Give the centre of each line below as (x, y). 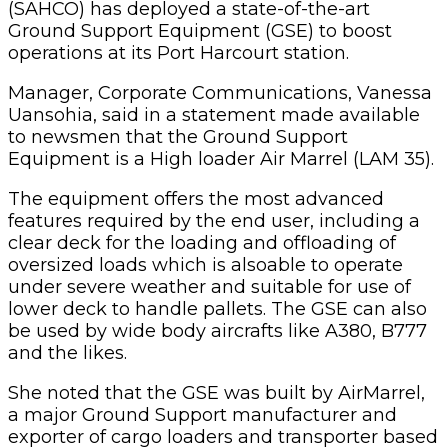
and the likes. (67, 352)
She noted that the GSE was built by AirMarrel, (216, 392)
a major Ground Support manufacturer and (202, 414)
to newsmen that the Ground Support (178, 136)
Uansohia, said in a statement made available (214, 114)
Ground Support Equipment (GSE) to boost (200, 30)
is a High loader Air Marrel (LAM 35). (272, 158)
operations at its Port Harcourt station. (178, 52)
